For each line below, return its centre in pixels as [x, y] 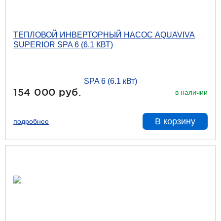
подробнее [31, 121]
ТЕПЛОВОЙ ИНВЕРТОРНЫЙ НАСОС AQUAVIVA [104, 35]
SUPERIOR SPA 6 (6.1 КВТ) [63, 45]
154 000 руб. [47, 92]
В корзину [175, 121]
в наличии [191, 92]
